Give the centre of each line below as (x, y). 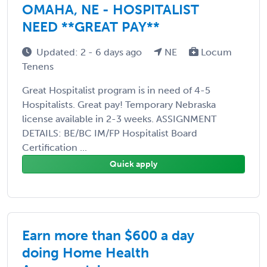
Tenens (38, 66)
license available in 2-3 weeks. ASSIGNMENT (119, 119)
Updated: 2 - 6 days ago (90, 52)
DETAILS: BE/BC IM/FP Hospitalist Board (110, 133)
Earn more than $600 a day (108, 235)
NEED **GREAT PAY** (91, 27)
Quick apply (133, 164)
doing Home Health (86, 252)
